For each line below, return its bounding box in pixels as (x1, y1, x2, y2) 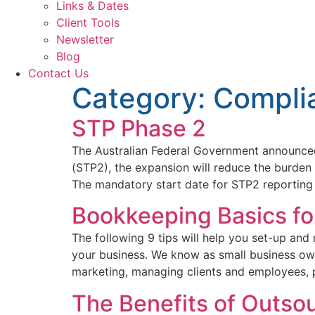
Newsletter (56, 32, 114, 46)
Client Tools (56, 15, 120, 30)
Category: (72, 81, 213, 115)
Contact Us (28, 66, 89, 80)
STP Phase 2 (72, 115, 206, 142)
